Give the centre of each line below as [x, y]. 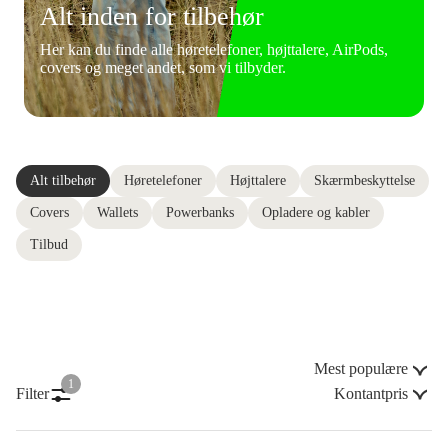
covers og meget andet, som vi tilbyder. [163, 67]
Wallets [117, 213]
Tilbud [49, 245]
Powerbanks [200, 213]
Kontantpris [371, 393]
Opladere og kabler [316, 213]
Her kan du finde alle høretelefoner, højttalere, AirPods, [214, 49]
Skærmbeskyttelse [364, 181]
